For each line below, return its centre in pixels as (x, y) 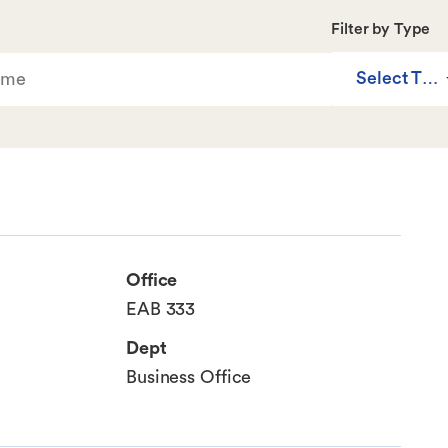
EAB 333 (161, 309)
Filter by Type (380, 29)
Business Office (189, 377)
